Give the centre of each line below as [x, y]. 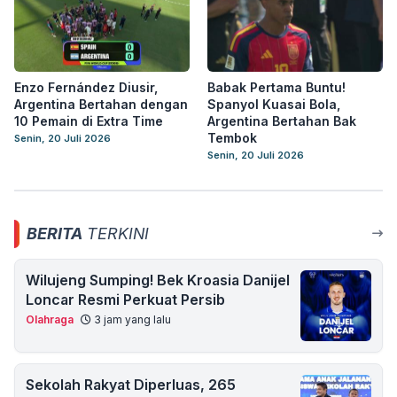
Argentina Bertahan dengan [101, 104]
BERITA [54, 233]
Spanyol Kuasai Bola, [274, 104]
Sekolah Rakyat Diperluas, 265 [131, 384]
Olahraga [50, 319]
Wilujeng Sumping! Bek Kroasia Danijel [158, 280]
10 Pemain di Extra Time [89, 121]
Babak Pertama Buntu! [276, 87]
